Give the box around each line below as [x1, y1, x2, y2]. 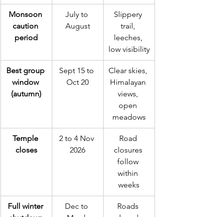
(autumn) [11, 89, 41, 98]
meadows [112, 112, 146, 122]
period [15, 33, 38, 42]
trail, [121, 21, 137, 31]
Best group [6, 66, 46, 75]
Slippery [114, 10, 144, 19]
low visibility [108, 45, 150, 54]
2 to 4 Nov [59, 134, 96, 143]
